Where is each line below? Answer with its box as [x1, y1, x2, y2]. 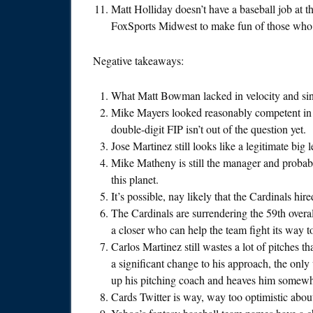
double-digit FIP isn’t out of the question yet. [111, 122, 306, 137]
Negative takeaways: [93, 53, 184, 68]
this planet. [111, 172, 159, 187]
